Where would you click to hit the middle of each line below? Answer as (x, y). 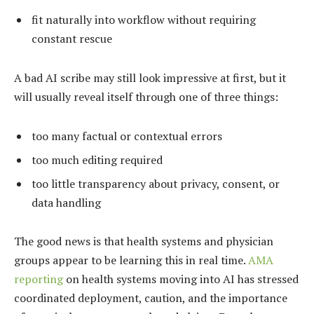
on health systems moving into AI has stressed (181, 279)
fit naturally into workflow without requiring (144, 20)
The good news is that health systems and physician (144, 241)
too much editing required (97, 159)
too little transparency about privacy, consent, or (156, 183)
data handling (66, 202)
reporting (39, 279)
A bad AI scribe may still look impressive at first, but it (150, 77)
